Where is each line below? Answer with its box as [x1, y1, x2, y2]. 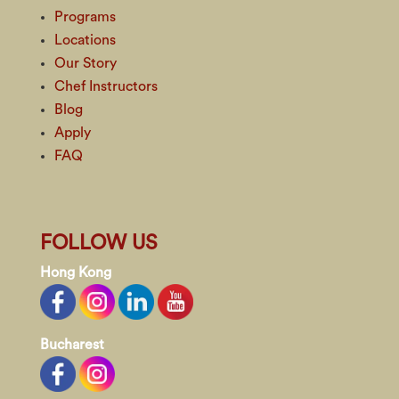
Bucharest [39, 338, 104, 353]
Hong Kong [39, 265, 111, 281]
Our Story [53, 56, 117, 71]
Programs [53, 10, 116, 25]
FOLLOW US [39, 232, 158, 254]
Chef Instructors [53, 79, 158, 94]
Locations [53, 33, 116, 48]
